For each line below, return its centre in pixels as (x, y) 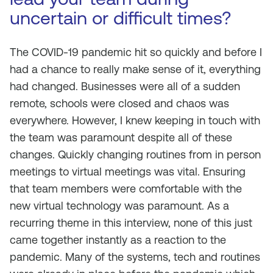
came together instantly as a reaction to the (118, 240)
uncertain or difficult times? (120, 18)
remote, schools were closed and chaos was (119, 103)
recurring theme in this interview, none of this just (131, 223)
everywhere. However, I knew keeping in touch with (135, 120)
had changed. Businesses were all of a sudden (125, 86)
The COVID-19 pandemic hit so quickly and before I (136, 52)
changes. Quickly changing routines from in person (135, 154)
